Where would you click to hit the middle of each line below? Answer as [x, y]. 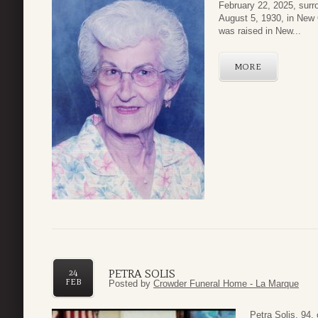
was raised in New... [260, 31]
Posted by [131, 284]
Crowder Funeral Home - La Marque [226, 284]
